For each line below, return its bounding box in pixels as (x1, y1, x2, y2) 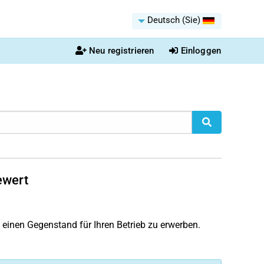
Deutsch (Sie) (147, 15, 200, 25)
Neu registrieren (88, 45, 154, 56)
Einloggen (180, 45, 221, 56)
